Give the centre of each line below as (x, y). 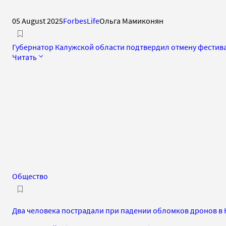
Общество (30, 176)
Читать (24, 57)
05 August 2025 (38, 20)
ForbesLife (81, 20)
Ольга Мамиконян (131, 20)
